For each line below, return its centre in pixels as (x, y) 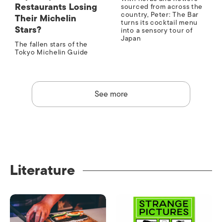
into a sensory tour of (157, 31)
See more (111, 94)
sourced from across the (162, 7)
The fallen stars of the (52, 45)
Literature (42, 170)
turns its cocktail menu (160, 23)
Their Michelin (46, 19)
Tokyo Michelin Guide (52, 53)
